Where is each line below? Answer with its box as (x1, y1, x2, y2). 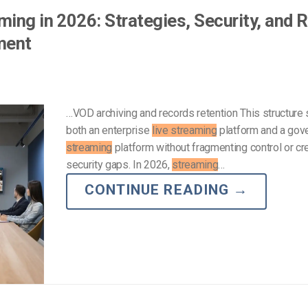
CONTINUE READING (85, 181, 233, 199)
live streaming (151, 124, 217, 137)
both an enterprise (66, 124, 152, 137)
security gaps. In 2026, (66, 158, 173, 172)
